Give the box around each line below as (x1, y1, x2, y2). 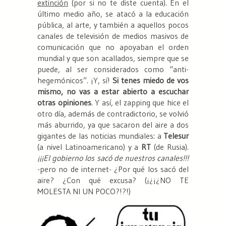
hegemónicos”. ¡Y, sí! (37, 75, 112, 86)
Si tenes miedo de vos (112, 75, 189, 86)
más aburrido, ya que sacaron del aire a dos (37, 120, 189, 130)
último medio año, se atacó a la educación (37, 9, 189, 19)
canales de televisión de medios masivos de (37, 31, 189, 41)
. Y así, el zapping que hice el (91, 97, 189, 108)
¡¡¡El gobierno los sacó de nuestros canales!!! (37, 153, 189, 163)
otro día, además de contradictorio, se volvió (37, 108, 189, 119)
